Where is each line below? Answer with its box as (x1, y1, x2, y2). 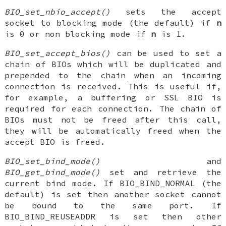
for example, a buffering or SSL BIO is (5, 92, 221, 102)
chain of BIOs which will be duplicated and (5, 59, 221, 69)
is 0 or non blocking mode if (5, 28, 151, 39)
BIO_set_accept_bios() (5, 47, 111, 58)
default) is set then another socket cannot (5, 189, 221, 199)
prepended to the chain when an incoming (5, 70, 221, 80)
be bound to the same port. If (5, 200, 221, 210)
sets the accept (110, 6, 221, 17)
